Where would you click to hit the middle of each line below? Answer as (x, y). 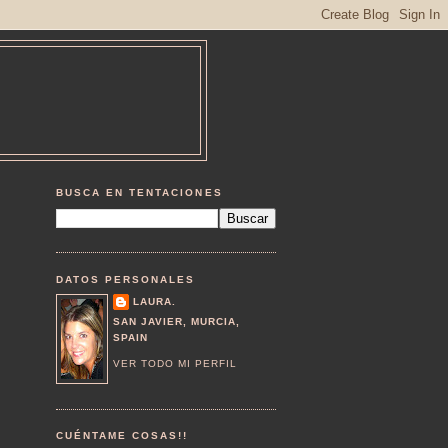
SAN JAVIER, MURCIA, (177, 322)
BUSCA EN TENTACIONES (139, 193)
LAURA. (155, 302)
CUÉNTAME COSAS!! (122, 436)
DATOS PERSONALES (126, 279)
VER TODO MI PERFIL (175, 363)
